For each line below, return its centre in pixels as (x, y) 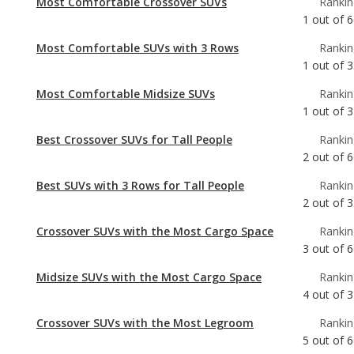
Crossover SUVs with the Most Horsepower (153, 344)
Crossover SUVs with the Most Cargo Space (155, 160)
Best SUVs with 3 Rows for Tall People (140, 115)
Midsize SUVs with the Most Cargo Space (149, 206)
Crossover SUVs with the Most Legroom (145, 252)
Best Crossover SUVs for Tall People (134, 69)
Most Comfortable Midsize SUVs (126, 23)
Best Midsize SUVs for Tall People (128, 298)
